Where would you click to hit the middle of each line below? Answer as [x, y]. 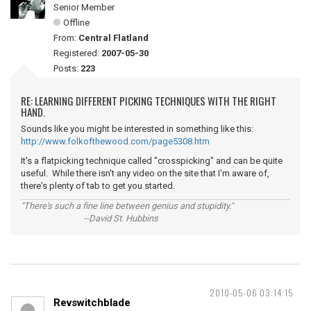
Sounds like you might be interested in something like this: [138, 129]
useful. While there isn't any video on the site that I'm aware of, [145, 173]
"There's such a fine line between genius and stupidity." [127, 206]
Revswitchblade [92, 303]
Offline [76, 23]
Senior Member [84, 7]
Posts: [67, 68]
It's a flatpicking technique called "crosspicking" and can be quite [152, 161]
